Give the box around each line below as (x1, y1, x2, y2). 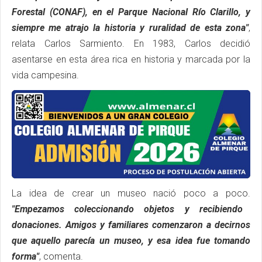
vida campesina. (12, 69, 79, 81)
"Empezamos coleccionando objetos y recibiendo (12, 204, 243, 215)
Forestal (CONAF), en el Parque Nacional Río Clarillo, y (12, 6, 250, 18)
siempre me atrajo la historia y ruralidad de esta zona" (12, 22, 249, 33)
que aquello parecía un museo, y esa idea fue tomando (12, 235, 250, 247)
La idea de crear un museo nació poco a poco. (12, 188, 250, 199)
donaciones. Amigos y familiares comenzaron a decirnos (12, 219, 250, 231)
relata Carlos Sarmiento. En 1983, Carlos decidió (12, 37, 250, 49)
